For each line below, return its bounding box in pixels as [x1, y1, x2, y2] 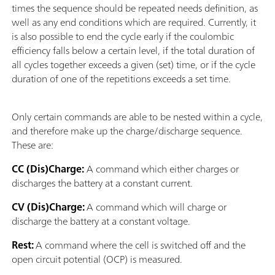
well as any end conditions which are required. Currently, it [12, 14, 256, 31]
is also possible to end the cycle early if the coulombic [12, 28, 234, 45]
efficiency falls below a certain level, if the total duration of [12, 42, 255, 60]
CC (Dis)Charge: [12, 160, 84, 178]
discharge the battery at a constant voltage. [12, 212, 190, 230]
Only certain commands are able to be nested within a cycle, [12, 108, 263, 126]
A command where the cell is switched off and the [36, 236, 246, 254]
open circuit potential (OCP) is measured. [12, 250, 182, 268]
